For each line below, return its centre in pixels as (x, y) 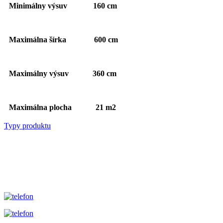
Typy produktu (27, 126)
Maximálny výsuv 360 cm (63, 74)
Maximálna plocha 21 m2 (62, 108)
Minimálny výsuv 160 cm (63, 6)
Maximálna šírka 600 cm (63, 40)
